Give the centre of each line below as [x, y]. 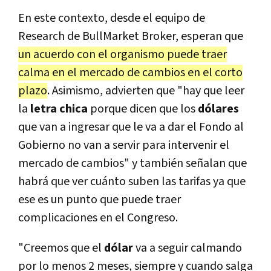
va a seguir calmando [189, 248]
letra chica [59, 109]
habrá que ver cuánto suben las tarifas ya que [132, 182]
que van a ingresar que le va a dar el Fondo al [131, 127]
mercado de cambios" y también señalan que [132, 164]
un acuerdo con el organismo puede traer [122, 55]
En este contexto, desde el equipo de [112, 18]
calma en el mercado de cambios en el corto [130, 73]
